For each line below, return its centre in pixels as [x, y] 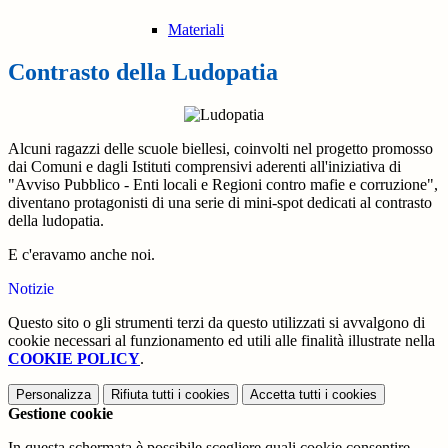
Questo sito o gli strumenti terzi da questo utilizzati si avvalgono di [216, 323]
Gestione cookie [60, 414]
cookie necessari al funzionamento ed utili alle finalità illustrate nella [221, 341]
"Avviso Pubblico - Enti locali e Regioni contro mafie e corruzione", [223, 185]
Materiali [196, 30]
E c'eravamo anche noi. [83, 255]
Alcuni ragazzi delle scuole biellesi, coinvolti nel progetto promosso [220, 149]
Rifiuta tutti [142, 395]
